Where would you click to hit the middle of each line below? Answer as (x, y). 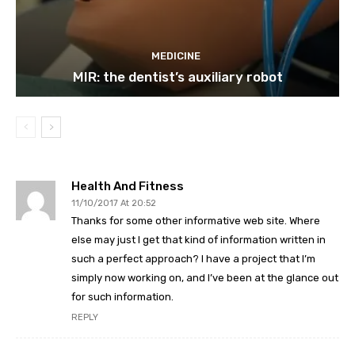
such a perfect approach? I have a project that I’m (193, 259)
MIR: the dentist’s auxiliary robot (177, 77)
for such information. (122, 297)
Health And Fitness (128, 187)
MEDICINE (176, 56)
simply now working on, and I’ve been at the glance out (205, 278)
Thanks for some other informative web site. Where (196, 221)
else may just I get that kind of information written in (198, 240)
